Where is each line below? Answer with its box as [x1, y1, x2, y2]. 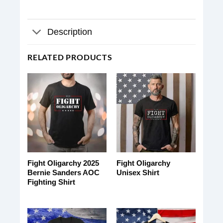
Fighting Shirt [27, 178, 75, 187]
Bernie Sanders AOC [27, 168, 100, 177]
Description [47, 26, 93, 37]
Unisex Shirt [116, 168, 159, 177]
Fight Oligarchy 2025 [27, 159, 99, 168]
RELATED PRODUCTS [27, 52, 112, 62]
